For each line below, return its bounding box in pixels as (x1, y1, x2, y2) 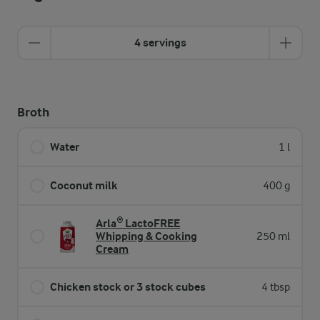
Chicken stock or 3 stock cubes (50, 280, 206, 294)
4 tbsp (261, 281, 290, 294)
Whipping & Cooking (96, 229, 197, 243)
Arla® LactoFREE (96, 216, 180, 230)
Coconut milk (50, 179, 118, 192)
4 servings (134, 36, 186, 49)
